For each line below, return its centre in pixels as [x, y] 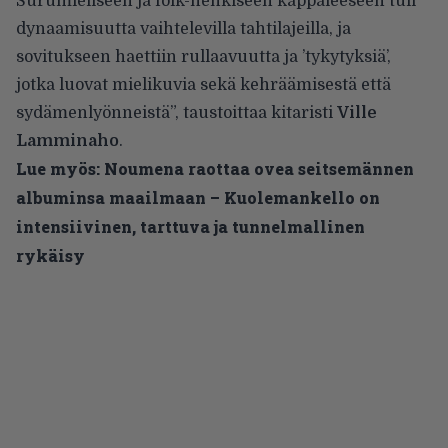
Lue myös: [58, 168]
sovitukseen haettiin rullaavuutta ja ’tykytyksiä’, [203, 56]
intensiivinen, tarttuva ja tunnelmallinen [190, 226]
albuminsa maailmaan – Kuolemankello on [198, 197]
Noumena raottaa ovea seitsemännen [259, 168]
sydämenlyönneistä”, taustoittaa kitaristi [176, 112]
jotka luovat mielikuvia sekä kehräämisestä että [203, 84]
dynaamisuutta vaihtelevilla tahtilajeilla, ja [183, 28]
